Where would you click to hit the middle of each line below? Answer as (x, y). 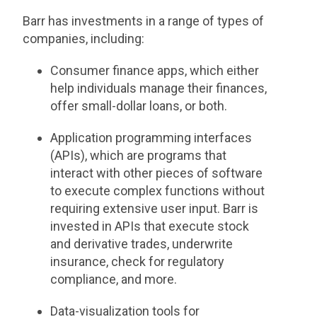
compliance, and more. (113, 279)
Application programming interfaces (151, 138)
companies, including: (84, 39)
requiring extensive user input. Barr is (154, 209)
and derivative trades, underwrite (141, 244)
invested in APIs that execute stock (149, 226)
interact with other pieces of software (156, 173)
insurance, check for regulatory (137, 262)
